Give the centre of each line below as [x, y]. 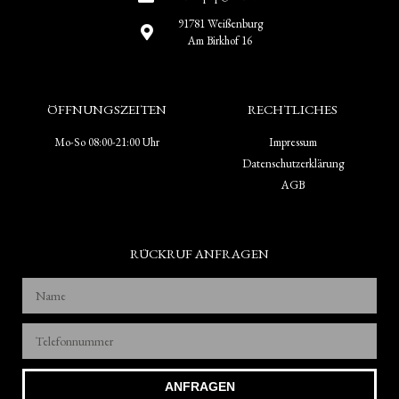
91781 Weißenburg [220, 24]
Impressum [293, 142]
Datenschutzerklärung [293, 164]
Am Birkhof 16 [220, 41]
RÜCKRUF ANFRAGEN [199, 254]
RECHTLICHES [293, 110]
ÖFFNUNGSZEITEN [106, 110]
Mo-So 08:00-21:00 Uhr [106, 142]
